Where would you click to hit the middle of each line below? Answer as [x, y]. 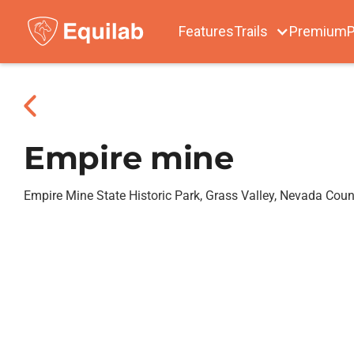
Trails [251, 31]
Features [206, 31]
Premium [318, 31]
